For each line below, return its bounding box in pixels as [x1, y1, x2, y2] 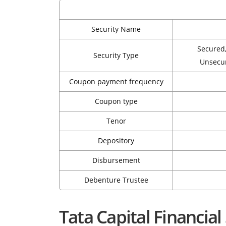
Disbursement [92, 155, 140, 165]
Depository [98, 136, 134, 146]
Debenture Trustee [84, 175, 148, 185]
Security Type [93, 50, 139, 61]
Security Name [91, 24, 141, 34]
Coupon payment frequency [69, 77, 163, 87]
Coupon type [94, 96, 138, 106]
